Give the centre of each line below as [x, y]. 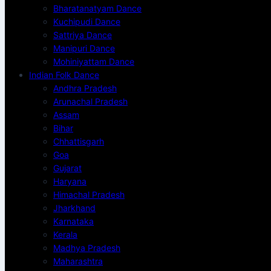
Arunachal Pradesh [90, 101]
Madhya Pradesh [87, 248]
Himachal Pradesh [89, 194]
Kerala [65, 234]
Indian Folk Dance [64, 75]
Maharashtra [78, 261]
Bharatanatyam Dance [97, 8]
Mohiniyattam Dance [94, 61]
